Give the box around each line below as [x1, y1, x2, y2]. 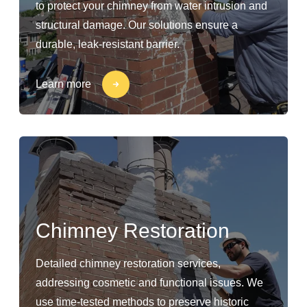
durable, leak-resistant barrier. [36, 38, 180, 50]
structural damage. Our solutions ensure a [36, 19, 238, 31]
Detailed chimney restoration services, [36, 258, 221, 269]
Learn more [36, 78, 91, 90]
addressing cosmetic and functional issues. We [36, 277, 263, 288]
